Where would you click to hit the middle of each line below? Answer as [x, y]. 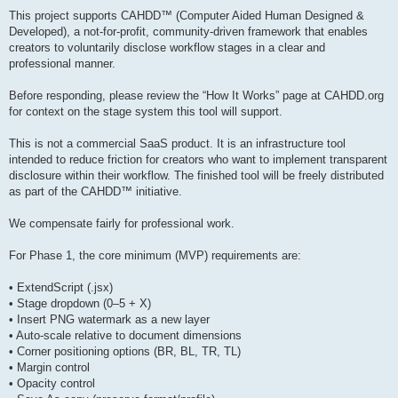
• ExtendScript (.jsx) [61, 287]
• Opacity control [52, 383]
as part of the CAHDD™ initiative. [96, 191]
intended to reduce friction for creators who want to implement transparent [198, 159]
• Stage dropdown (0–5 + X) [80, 303]
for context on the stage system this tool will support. [146, 111]
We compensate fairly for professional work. [122, 223]
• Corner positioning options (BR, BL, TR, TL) [125, 351]
